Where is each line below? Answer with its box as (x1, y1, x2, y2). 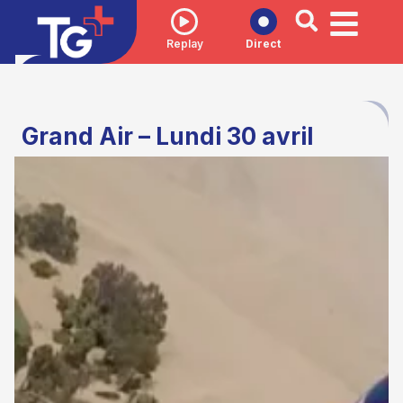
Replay (166, 36, 203, 50)
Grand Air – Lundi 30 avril (22, 122, 314, 151)
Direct (246, 36, 282, 50)
